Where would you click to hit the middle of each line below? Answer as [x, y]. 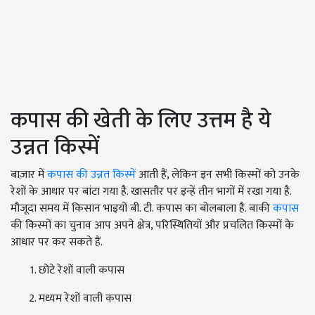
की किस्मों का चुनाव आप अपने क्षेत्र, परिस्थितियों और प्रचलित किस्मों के [152, 226]
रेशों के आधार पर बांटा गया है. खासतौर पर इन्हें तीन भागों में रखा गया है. [151, 192]
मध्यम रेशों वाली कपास [85, 299]
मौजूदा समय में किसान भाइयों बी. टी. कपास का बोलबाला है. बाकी [142, 209]
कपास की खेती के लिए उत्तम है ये [141, 121]
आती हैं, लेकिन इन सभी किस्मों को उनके [218, 175]
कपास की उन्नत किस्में [91, 175]
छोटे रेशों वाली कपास [82, 271]
